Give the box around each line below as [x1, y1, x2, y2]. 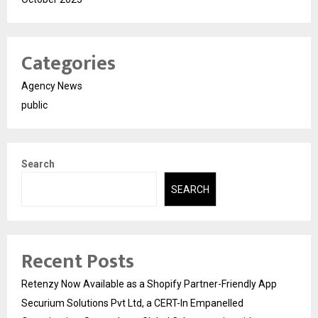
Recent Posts [21, 244, 134, 278]
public [21, 99, 48, 111]
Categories [21, 47, 116, 81]
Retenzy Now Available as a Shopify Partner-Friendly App [21, 278, 277, 290]
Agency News [21, 80, 82, 92]
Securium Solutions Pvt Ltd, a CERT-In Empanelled [21, 297, 243, 309]
